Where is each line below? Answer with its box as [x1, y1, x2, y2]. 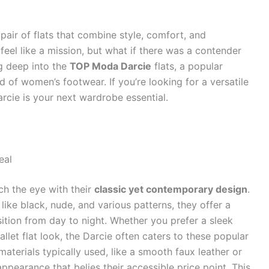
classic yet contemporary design [94, 183, 247, 196]
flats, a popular [151, 60, 223, 73]
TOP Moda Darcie [70, 60, 151, 73]
